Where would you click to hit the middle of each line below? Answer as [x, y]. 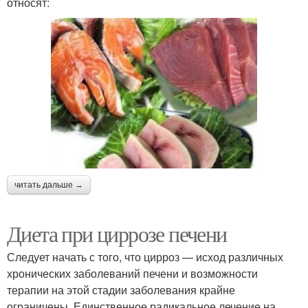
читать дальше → [49, 185]
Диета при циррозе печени [117, 233]
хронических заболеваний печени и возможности [132, 273]
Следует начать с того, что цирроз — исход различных [145, 256]
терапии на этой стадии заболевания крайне [121, 289]
